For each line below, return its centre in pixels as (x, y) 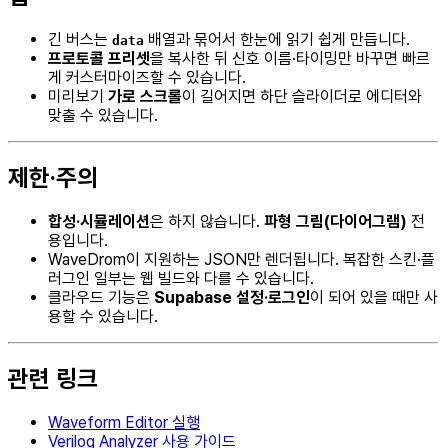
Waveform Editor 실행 (124, 422)
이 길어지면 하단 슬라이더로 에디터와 (302, 97)
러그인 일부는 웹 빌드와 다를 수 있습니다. (181, 278)
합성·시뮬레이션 (99, 221)
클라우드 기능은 (101, 297)
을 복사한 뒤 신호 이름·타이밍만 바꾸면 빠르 (290, 59)
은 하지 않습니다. (207, 221)
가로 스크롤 (145, 97)
